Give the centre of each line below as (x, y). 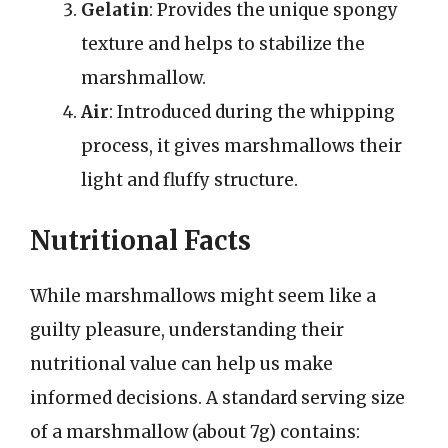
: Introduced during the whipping (252, 112)
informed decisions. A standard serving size (217, 397)
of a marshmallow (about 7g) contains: (195, 431)
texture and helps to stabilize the (223, 44)
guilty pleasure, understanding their (187, 329)
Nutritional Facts (140, 240)
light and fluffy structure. (189, 180)
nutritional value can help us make (181, 363)
